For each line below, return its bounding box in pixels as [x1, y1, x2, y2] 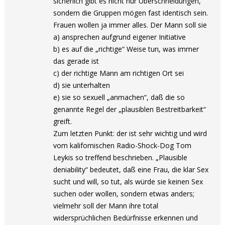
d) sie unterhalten [53, 80, 110, 90]
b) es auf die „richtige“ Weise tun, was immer [53, 44, 199, 54]
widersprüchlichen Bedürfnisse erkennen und [53, 213, 198, 222]
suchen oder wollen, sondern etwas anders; [53, 189, 195, 198]
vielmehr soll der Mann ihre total [53, 201, 159, 210]
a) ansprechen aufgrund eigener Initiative [53, 32, 186, 42]
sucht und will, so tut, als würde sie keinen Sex [53, 177, 203, 186]
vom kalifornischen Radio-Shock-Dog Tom [53, 141, 192, 150]
